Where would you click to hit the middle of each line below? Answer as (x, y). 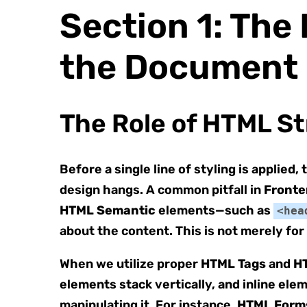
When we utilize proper (130, 264)
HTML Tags (233, 264)
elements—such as (214, 210)
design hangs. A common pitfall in (162, 190)
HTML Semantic (108, 210)
